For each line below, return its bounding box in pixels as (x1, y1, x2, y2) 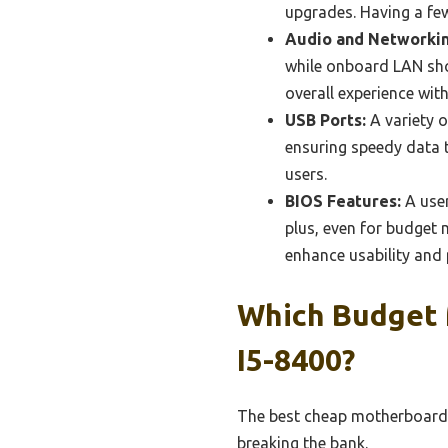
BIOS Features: (285, 191, 401, 210)
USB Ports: (285, 110, 366, 129)
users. (285, 164, 327, 183)
